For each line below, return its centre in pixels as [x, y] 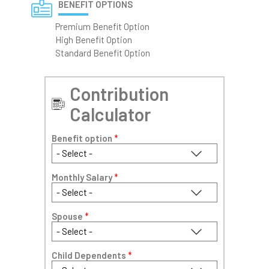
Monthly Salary [83, 177]
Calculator [110, 114]
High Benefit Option [94, 39]
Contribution [119, 93]
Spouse [68, 216]
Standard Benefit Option [103, 53]
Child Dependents [90, 255]
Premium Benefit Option [102, 26]
